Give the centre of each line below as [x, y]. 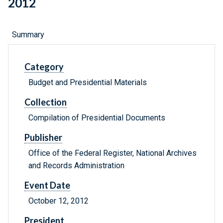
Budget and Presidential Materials [88, 83]
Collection [46, 102]
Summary [28, 35]
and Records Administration [76, 166]
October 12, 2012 [58, 201]
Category [44, 67]
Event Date [47, 185]
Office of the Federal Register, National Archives [112, 153]
